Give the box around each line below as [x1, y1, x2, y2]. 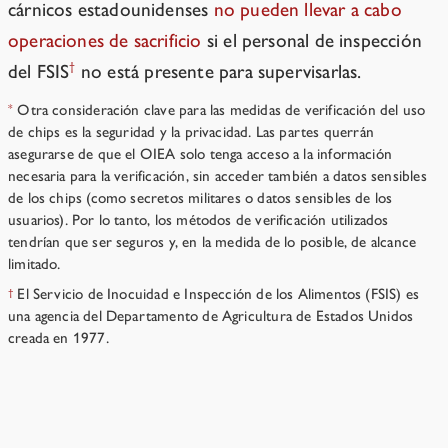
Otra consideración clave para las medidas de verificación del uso [13, 101, 426, 120]
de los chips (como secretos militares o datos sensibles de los [8, 189, 393, 208]
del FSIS [8, 60, 70, 84]
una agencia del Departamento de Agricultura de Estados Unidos [8, 307, 414, 326]
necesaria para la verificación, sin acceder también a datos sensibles [8, 167, 427, 186]
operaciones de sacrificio [8, 29, 202, 53]
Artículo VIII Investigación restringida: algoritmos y [8, 361, 393, 384]
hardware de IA [8, 392, 126, 415]
